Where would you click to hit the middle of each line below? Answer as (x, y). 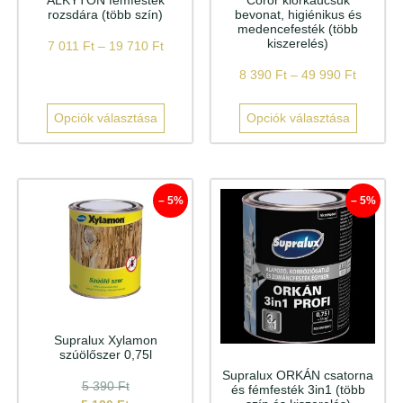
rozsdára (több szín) (105, 14)
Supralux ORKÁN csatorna (298, 375)
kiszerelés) (298, 43)
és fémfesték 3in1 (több (298, 389)
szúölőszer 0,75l (105, 355)
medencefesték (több (298, 28)
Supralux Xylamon (105, 340)
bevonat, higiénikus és (298, 14)
